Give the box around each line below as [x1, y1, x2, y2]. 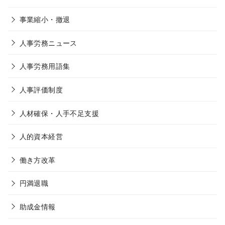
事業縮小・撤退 [19, 14, 70, 25]
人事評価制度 [19, 83, 63, 94]
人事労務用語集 [19, 60, 70, 71]
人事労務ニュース [19, 37, 77, 48]
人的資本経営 [19, 131, 63, 142]
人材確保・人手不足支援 [19, 107, 99, 118]
